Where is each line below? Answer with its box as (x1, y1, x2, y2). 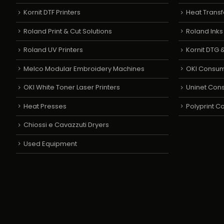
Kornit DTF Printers (23, 7, 80, 17)
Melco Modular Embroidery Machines (23, 63, 144, 73)
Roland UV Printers (23, 45, 83, 55)
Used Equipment (23, 138, 77, 148)
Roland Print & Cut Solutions (23, 26, 112, 36)
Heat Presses (23, 101, 66, 111)
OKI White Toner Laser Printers (23, 82, 120, 92)
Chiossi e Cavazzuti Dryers (23, 120, 109, 130)
